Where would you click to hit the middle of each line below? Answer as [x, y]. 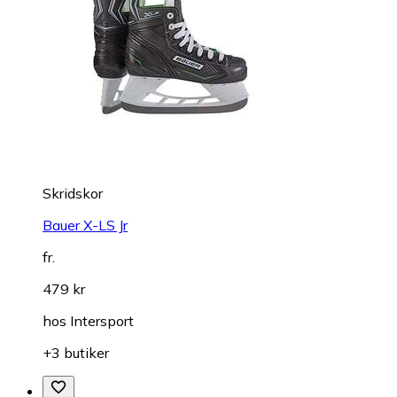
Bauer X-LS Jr [85, 225]
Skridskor [73, 193]
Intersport [102, 320]
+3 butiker [76, 352]
